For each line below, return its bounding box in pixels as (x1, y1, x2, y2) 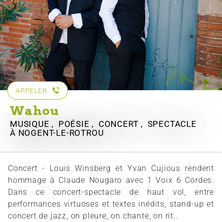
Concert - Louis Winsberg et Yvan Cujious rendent (8, 164, 214, 173)
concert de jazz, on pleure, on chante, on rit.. (8, 211, 178, 221)
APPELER (15, 87, 48, 95)
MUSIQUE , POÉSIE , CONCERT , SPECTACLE (10, 119, 197, 129)
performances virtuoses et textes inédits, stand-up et (8, 199, 214, 209)
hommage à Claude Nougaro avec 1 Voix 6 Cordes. (8, 175, 214, 185)
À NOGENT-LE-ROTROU (10, 128, 104, 138)
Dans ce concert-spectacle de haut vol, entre (8, 187, 214, 197)
